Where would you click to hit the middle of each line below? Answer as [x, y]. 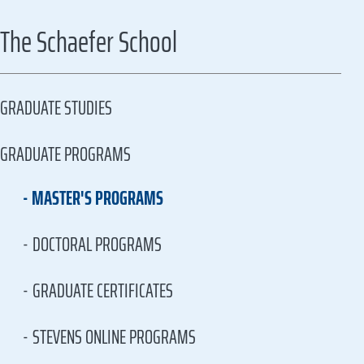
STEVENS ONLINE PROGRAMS [114, 337]
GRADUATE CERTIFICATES [103, 291]
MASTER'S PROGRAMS [97, 198]
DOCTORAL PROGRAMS [97, 245]
